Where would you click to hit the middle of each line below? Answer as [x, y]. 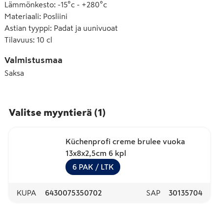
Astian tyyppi [27, 28]
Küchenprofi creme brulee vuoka [125, 141]
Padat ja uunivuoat [86, 28]
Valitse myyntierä [50, 112]
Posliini [55, 16]
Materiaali [22, 16]
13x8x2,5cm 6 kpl [96, 153]
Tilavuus [19, 39]
